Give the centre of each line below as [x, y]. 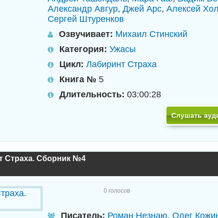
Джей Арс [142, 9]
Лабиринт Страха [121, 64]
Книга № [78, 79]
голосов [118, 191]
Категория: [83, 49]
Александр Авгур [82, 9]
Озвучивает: [86, 34]
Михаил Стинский [151, 34]
